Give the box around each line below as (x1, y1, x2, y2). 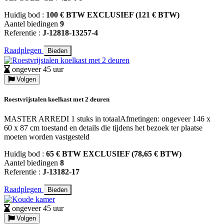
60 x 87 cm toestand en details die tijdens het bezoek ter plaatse (4, 123, 202, 132)
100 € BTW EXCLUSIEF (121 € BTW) (46, 10, 179, 19)
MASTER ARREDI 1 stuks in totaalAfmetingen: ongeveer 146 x (4, 114, 210, 123)
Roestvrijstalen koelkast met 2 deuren (4, 95, 109, 103)
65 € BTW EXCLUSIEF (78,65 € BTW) (46, 149, 181, 158)
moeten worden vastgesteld (4, 132, 89, 141)
